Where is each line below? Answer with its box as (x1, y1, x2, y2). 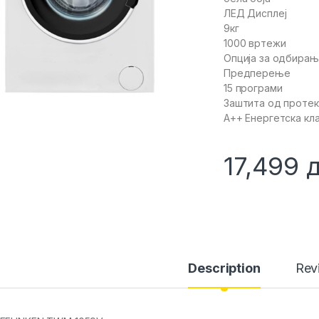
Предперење (224, 67, 291, 80)
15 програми (224, 82, 283, 95)
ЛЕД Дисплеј (224, 7, 287, 20)
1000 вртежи (224, 37, 286, 50)
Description (188, 261, 261, 276)
